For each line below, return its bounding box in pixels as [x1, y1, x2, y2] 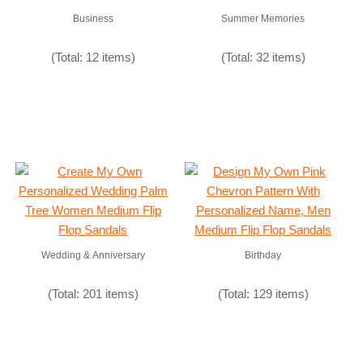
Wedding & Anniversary [41, 250, 145, 261]
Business [72, 13, 113, 24]
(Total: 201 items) [47, 287, 139, 301]
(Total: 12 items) [50, 50, 135, 64]
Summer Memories [221, 13, 305, 24]
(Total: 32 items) [220, 50, 305, 64]
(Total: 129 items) [217, 287, 309, 301]
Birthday [245, 250, 282, 261]
